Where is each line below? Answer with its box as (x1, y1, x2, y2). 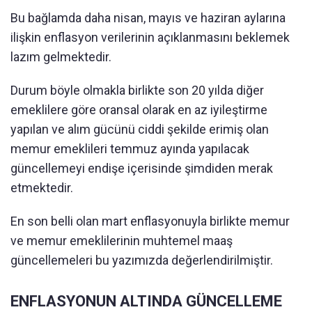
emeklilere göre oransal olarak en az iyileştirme (10, 102, 267, 117)
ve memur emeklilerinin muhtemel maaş (10, 233, 233, 248)
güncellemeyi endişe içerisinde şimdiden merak (10, 161, 273, 175)
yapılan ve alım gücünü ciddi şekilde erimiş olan (10, 122, 269, 136)
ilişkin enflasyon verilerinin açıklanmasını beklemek (10, 30, 290, 45)
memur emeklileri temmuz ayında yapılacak (10, 141, 249, 156)
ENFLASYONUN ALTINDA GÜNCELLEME (10, 292, 282, 310)
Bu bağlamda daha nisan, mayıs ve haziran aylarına (10, 10, 286, 25)
